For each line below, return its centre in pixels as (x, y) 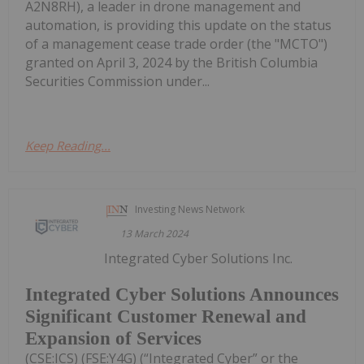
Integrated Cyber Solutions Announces (182, 295)
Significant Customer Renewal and (166, 317)
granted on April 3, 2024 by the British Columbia (171, 62)
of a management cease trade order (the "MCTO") (176, 43)
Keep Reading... (68, 145)
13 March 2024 (155, 233)
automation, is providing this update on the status (178, 25)
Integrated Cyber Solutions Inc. (199, 258)
